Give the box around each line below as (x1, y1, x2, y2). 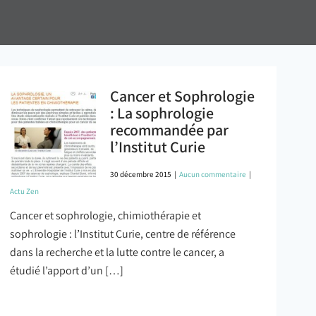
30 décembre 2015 (109, 169, 171, 179)
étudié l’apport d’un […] (10, 263, 123, 278)
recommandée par (109, 120, 229, 140)
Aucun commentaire (178, 169, 246, 179)
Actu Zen (10, 186, 39, 196)
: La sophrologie (109, 103, 214, 123)
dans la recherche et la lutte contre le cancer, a (10, 245, 224, 260)
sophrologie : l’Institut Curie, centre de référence (10, 226, 236, 241)
